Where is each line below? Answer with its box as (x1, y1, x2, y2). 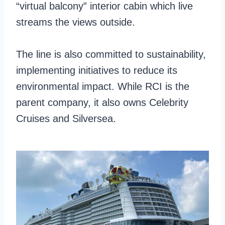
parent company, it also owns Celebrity (16, 97, 188, 108)
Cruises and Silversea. (16, 113, 116, 124)
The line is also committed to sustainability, (16, 49, 206, 60)
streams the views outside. (16, 17, 135, 28)
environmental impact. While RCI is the (16, 81, 189, 92)
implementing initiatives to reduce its (16, 65, 177, 76)
